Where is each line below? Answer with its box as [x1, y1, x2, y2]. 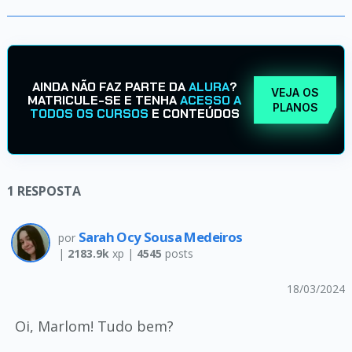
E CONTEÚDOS [148, 104, 240, 122]
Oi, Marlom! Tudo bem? [14, 317, 174, 335]
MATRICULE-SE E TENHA [27, 91, 181, 108]
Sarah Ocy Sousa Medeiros [78, 228, 243, 246]
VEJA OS [271, 86, 320, 99]
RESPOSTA [16, 182, 81, 200]
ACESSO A [180, 91, 242, 108]
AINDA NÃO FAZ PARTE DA [31, 78, 189, 95]
